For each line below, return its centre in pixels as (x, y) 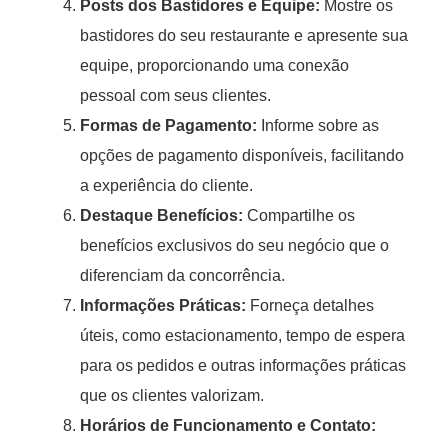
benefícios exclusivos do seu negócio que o (234, 246)
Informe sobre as (318, 126)
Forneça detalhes (310, 306)
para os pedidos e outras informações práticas (243, 366)
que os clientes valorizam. (172, 396)
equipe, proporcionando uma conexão (214, 66)
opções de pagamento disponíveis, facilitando (242, 156)
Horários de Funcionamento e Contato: (228, 426)
